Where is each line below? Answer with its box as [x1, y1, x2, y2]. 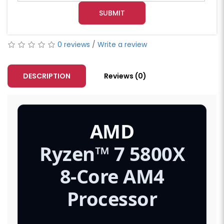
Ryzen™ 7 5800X [39, 140, 184, 166]
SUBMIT [99, 7, 125, 18]
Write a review [97, 39, 147, 49]
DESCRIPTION [23, 70, 70, 81]
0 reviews [57, 39, 90, 49]
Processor [66, 185, 157, 211]
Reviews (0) [104, 70, 146, 81]
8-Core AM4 [59, 162, 164, 189]
